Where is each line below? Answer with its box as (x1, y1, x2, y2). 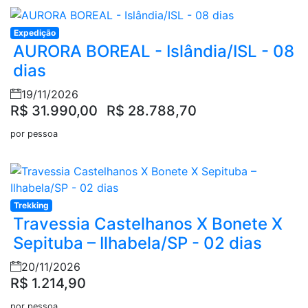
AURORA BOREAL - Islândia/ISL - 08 (13, 41, 294, 62)
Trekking (13, 200, 49, 211)
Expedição (13, 27, 56, 38)
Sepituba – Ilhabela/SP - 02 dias (13, 233, 262, 254)
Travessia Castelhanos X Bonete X (13, 214, 283, 234)
